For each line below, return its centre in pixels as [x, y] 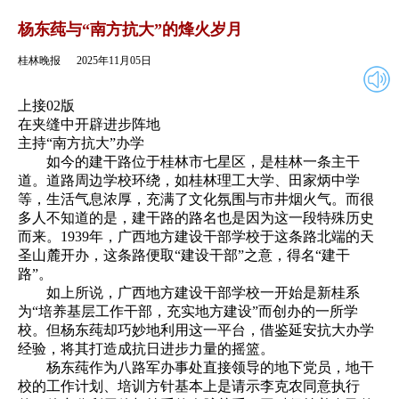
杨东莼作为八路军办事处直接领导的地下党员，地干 [196, 367]
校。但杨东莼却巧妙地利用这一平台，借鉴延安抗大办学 [196, 330]
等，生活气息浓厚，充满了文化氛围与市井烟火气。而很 [196, 199]
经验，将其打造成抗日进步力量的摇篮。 [146, 348]
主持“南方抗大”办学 [81, 142]
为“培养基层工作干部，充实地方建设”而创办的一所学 [188, 311]
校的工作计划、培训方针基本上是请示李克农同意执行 [189, 386]
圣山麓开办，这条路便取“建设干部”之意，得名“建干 [184, 255]
